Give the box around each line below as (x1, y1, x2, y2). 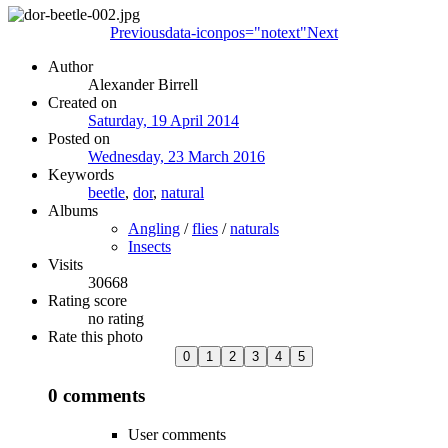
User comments (128, 426, 226, 444)
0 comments (48, 385, 145, 407)
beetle (88, 183, 125, 201)
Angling (128, 219, 180, 237)
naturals (230, 219, 279, 237)
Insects (128, 237, 171, 255)
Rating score (48, 291, 127, 309)
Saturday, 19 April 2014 (88, 111, 239, 129)
